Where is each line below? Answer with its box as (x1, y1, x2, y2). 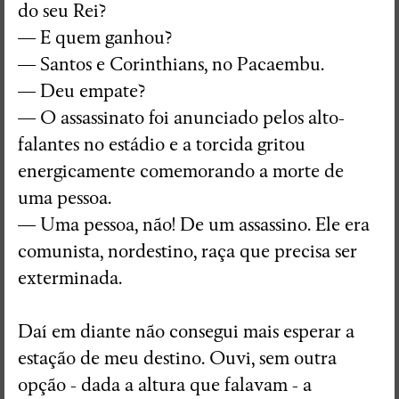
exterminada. (18, 266, 122, 289)
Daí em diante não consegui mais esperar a (18, 320, 354, 343)
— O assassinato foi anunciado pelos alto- (18, 106, 345, 129)
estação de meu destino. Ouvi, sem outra (18, 346, 337, 370)
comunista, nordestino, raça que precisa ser (18, 240, 357, 263)
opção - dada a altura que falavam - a (18, 373, 312, 396)
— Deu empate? (18, 79, 145, 102)
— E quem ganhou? (18, 26, 172, 49)
